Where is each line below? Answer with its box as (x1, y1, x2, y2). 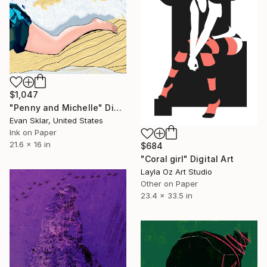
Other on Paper (141, 179, 198, 189)
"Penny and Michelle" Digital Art (113, 103, 122, 113)
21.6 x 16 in (10, 139, 51, 150)
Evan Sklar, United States (10, 116, 103, 126)
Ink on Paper (10, 128, 57, 138)
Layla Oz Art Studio (141, 167, 212, 177)
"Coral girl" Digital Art (141, 154, 234, 164)
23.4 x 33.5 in (141, 191, 193, 201)
